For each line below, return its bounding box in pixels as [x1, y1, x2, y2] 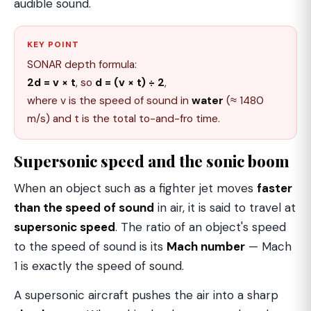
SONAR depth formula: [27, 58, 137, 72]
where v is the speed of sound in [27, 94, 192, 108]
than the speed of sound [14, 200, 154, 215]
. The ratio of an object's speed [115, 219, 286, 235]
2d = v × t [27, 76, 76, 90]
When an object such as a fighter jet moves [14, 180, 257, 196]
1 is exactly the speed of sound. [14, 258, 184, 274]
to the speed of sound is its [14, 239, 167, 254]
